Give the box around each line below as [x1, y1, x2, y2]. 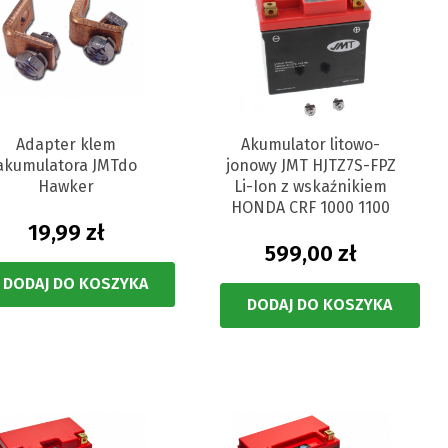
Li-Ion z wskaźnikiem [234, 176, 388, 196]
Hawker [38, 176, 95, 196]
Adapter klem [16, 134, 117, 154]
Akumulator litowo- [241, 134, 381, 154]
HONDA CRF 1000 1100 [231, 197, 391, 217]
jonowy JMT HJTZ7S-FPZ [225, 155, 396, 175]
